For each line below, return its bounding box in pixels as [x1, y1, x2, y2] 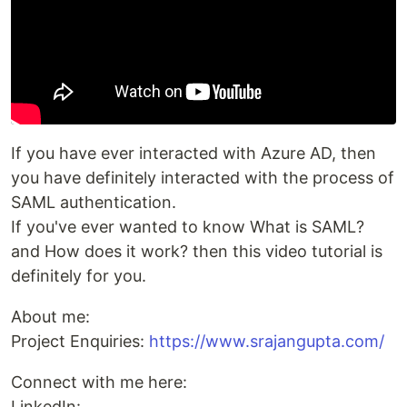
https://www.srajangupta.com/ [149, 332, 384, 352]
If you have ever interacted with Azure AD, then [11, 144, 376, 164]
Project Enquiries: [11, 332, 149, 352]
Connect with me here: [11, 372, 187, 392]
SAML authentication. [11, 193, 176, 213]
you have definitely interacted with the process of [11, 168, 394, 188]
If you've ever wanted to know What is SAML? [11, 217, 364, 237]
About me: [11, 307, 90, 327]
